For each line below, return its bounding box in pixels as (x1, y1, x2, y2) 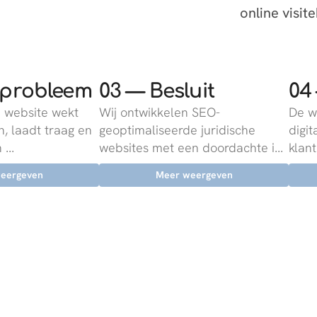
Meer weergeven (155, 168, 233, 181)
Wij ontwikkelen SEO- (99, 104, 220, 120)
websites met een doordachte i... (99, 139, 283, 156)
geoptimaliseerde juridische (99, 122, 255, 138)
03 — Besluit (99, 80, 214, 103)
